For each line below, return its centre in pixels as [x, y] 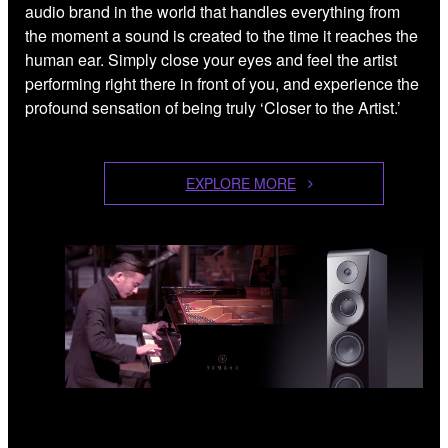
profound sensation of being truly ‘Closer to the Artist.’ [213, 107]
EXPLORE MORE [240, 182]
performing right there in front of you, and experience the [222, 83]
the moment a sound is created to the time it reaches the [221, 35]
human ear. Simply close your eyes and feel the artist [211, 59]
